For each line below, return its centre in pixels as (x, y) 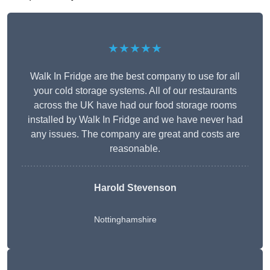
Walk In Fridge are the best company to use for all (135, 77)
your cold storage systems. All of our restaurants (135, 91)
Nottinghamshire (125, 220)
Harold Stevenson (135, 188)
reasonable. (135, 149)
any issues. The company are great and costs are (135, 134)
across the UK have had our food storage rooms (135, 105)
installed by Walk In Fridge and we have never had (135, 120)
